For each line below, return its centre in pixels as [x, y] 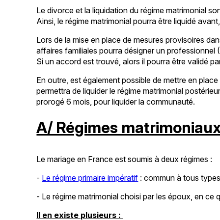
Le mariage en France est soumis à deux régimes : [125, 159]
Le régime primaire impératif [90, 178]
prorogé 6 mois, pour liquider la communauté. [117, 101]
